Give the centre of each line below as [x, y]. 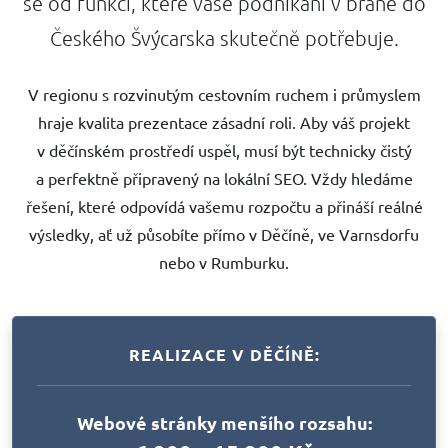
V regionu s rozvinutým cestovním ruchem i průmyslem [224, 93]
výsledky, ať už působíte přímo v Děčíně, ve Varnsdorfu [224, 233]
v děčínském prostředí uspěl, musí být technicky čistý [224, 149]
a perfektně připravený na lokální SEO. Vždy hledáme [224, 177]
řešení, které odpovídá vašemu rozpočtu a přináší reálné [224, 205]
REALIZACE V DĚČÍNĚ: [224, 354]
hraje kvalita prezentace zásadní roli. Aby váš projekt [224, 121]
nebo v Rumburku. [224, 261]
